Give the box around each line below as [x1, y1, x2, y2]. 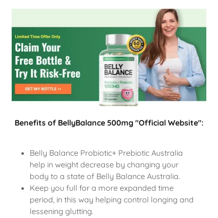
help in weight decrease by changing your [29, 160, 179, 169]
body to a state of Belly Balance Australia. [29, 171, 180, 181]
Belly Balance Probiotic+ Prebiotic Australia [29, 148, 183, 158]
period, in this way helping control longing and [29, 195, 194, 204]
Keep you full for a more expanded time [29, 183, 174, 193]
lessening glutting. [29, 206, 93, 216]
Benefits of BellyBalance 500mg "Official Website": [15, 118, 203, 127]
